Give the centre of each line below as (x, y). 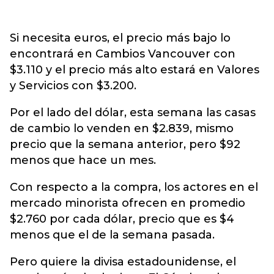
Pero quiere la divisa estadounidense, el (123, 262)
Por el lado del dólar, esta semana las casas (133, 113)
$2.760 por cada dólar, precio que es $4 (122, 219)
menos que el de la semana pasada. (112, 235)
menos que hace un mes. (83, 160)
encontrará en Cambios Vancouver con (123, 54)
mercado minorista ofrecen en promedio (128, 203)
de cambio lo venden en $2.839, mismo (122, 128)
